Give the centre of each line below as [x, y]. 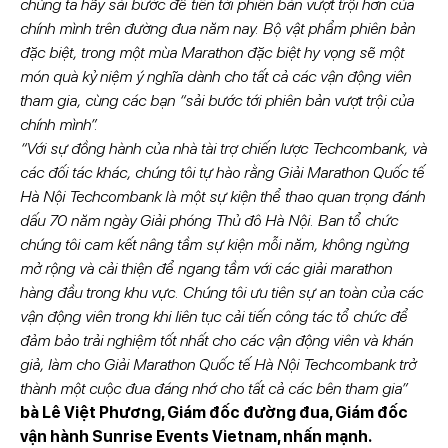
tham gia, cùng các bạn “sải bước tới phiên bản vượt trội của [216, 101]
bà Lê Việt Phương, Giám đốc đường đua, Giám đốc [213, 413]
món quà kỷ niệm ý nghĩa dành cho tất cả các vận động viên [215, 77]
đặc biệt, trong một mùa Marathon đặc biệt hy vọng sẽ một [211, 53]
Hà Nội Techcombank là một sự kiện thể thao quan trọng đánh [222, 197]
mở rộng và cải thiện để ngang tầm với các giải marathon [205, 269]
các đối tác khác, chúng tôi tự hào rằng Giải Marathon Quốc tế [221, 173]
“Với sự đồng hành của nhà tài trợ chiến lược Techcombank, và [223, 149]
